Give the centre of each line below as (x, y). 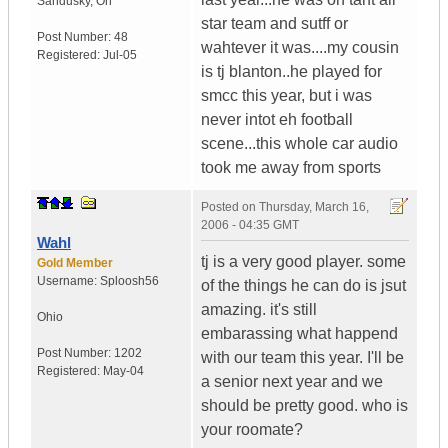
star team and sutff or (274, 24)
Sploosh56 (129, 281)
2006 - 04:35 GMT (250, 225)
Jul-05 (120, 55)
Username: (68, 281)
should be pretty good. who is (304, 406)
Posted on (230, 207)
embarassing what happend (299, 334)
